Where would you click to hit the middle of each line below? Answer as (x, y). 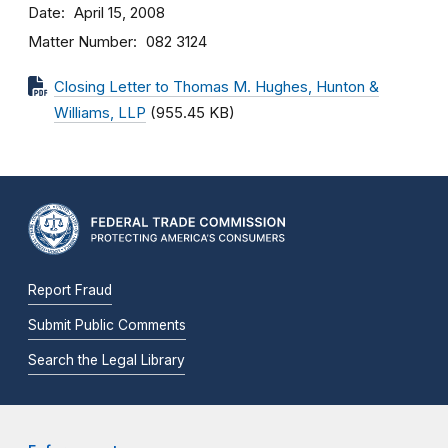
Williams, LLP (100, 113)
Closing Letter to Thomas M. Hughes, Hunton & (216, 87)
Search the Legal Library (106, 359)
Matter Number (80, 41)
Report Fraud (70, 289)
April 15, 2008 (119, 13)
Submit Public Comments (107, 324)
